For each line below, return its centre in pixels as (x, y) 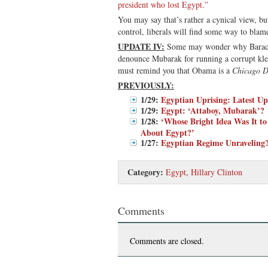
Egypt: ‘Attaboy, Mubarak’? (213, 110)
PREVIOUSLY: (146, 85)
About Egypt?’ (167, 132)
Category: (145, 172)
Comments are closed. (167, 240)
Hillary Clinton (217, 172)
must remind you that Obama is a (175, 70)
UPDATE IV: (141, 46)
